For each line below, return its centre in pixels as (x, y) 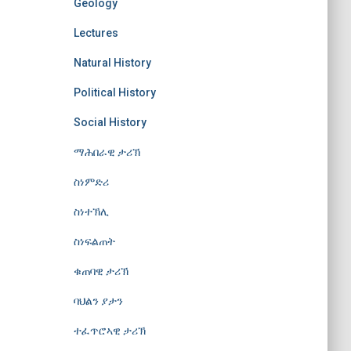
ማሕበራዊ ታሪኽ (107, 152)
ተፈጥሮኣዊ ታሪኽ (109, 330)
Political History (114, 92)
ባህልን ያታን (98, 300)
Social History (110, 122)
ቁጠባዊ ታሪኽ (101, 271)
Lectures (96, 33)
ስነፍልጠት (94, 241)
